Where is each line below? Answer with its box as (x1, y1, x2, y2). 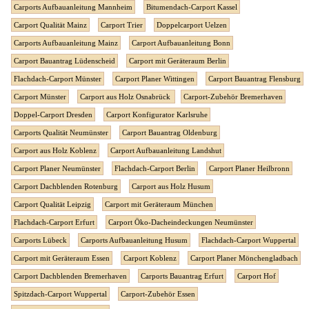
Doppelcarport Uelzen (157, 21, 227, 30)
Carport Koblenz (123, 254, 177, 263)
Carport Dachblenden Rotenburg (14, 182, 118, 191)
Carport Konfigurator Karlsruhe (106, 110, 208, 119)
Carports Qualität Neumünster (14, 128, 108, 137)
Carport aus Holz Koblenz (14, 146, 97, 155)
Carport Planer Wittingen (115, 74, 195, 83)
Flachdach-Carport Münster (14, 74, 101, 83)
